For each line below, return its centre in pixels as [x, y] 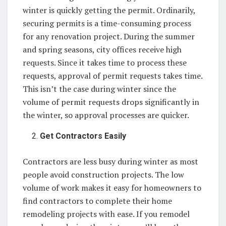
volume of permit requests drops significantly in [111, 102]
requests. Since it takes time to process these [105, 62]
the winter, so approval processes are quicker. [108, 115]
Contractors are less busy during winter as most [110, 161]
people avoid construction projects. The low [103, 174]
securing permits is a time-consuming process [107, 23]
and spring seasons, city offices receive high [102, 49]
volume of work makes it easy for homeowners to [112, 187]
